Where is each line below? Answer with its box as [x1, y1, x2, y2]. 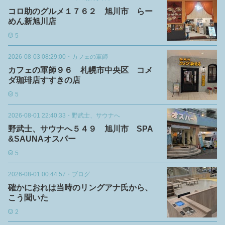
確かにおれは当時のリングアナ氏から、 [8, 183, 153, 192]
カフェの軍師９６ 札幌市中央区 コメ [8, 66, 153, 74]
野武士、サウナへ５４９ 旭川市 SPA [8, 125, 153, 133]
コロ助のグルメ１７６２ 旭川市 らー [8, 7, 153, 16]
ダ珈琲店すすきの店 [8, 76, 80, 84]
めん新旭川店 [8, 17, 56, 26]
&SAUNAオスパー [8, 135, 76, 143]
